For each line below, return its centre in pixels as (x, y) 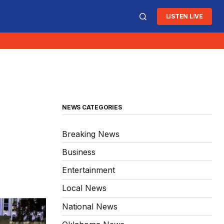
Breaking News (91, 134)
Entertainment (88, 170)
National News (90, 206)
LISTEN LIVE (184, 16)
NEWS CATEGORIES (92, 107)
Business (79, 152)
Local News (84, 188)
